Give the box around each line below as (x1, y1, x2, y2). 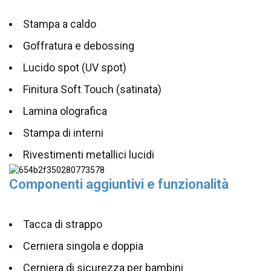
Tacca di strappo (23, 218, 103, 231)
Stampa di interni (23, 126, 104, 140)
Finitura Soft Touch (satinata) (23, 83, 162, 96)
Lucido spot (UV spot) (23, 61, 127, 74)
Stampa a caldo (23, 18, 97, 31)
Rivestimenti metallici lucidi (23, 148, 155, 162)
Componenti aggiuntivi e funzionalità (9, 177, 229, 192)
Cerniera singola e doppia (23, 240, 144, 253)
